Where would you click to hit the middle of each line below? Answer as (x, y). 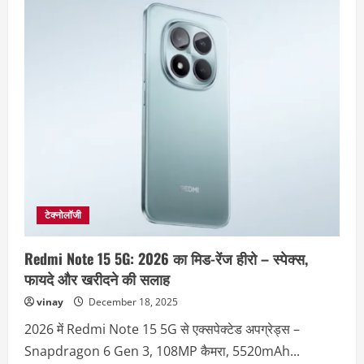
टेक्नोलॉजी (63, 215)
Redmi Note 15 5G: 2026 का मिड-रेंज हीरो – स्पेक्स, (166, 259)
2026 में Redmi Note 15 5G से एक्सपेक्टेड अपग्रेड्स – (162, 329)
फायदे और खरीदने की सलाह (97, 279)
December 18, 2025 (132, 302)
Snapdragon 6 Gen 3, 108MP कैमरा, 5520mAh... (162, 351)
